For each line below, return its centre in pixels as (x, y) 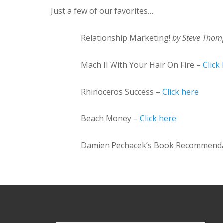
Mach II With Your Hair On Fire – (142, 64)
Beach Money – (110, 118)
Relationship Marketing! (126, 38)
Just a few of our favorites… (102, 11)
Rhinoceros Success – (121, 91)
